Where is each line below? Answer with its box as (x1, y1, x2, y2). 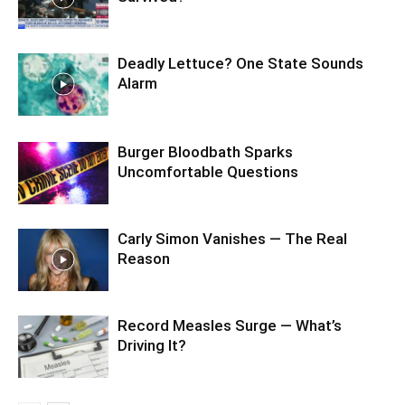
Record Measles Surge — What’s (118, 316, 342, 334)
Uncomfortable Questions (118, 163, 298, 181)
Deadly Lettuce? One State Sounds (118, 54, 363, 72)
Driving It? (118, 336, 186, 354)
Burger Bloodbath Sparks (118, 143, 293, 161)
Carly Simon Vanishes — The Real (118, 230, 347, 248)
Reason (118, 250, 170, 268)
